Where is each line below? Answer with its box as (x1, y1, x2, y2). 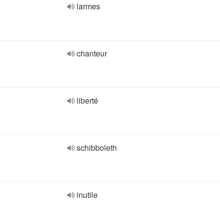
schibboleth (77, 142, 117, 153)
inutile (77, 189, 98, 200)
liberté (77, 95, 98, 106)
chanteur (77, 48, 107, 59)
